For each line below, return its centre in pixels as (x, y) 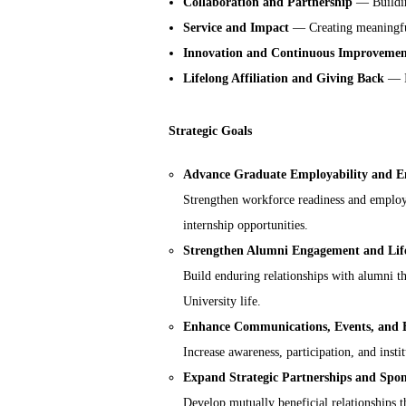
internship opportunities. (246, 226)
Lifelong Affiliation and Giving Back (284, 79)
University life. (222, 302)
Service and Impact (236, 28)
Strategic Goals (210, 131)
